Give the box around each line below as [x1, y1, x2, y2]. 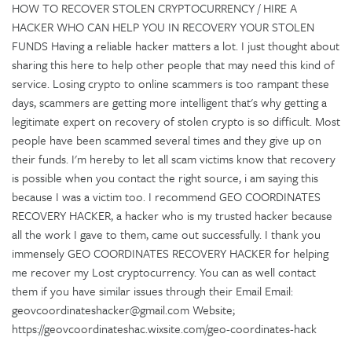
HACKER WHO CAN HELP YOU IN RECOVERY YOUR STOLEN [12, 17, 314, 35]
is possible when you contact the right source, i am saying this [12, 168, 318, 186]
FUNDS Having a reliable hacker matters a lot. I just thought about [12, 36, 339, 54]
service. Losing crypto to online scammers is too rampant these [12, 74, 329, 92]
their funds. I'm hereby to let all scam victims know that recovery [12, 149, 335, 167]
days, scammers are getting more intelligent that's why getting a [12, 93, 327, 111]
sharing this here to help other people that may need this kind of [12, 55, 335, 73]
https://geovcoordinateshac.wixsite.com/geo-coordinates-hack [12, 319, 317, 337]
